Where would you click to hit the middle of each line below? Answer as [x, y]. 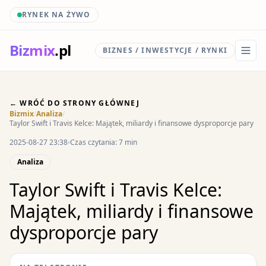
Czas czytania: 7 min [104, 142]
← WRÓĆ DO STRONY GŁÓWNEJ [75, 103]
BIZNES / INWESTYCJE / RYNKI [165, 50]
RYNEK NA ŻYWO [56, 15]
